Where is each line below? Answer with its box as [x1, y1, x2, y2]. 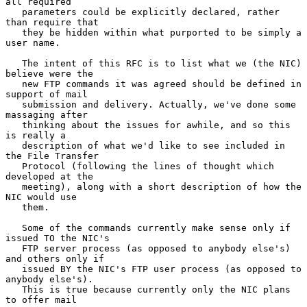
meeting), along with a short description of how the [5, 181, 22, 192]
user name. [5, 37, 60, 48]
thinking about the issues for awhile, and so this [5, 119, 22, 130]
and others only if [5, 253, 104, 264]
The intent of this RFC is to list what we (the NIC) [5, 58, 22, 69]
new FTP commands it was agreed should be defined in [5, 78, 22, 89]
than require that [5, 16, 99, 27]
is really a [5, 130, 66, 140]
